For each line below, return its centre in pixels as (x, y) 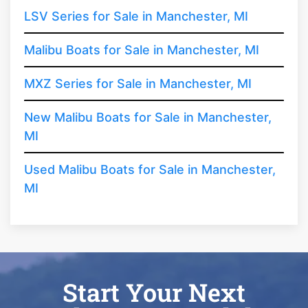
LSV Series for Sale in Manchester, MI (136, 16)
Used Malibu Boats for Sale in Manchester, (150, 169)
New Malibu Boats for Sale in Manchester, (148, 117)
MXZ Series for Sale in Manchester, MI (138, 83)
